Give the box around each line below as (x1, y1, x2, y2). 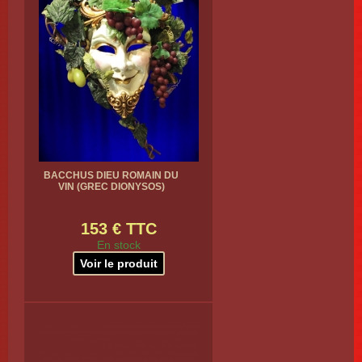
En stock (96, 238, 141, 251)
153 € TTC (80, 220, 157, 238)
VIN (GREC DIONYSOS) (57, 181, 165, 192)
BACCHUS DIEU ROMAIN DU (44, 170, 179, 181)
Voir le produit (79, 257, 158, 270)
